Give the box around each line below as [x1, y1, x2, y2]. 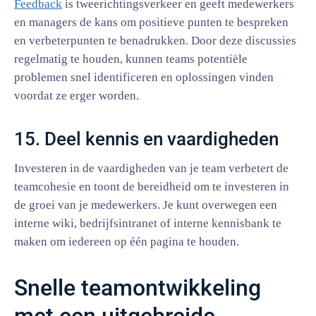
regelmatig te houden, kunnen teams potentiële [14, 52, 248, 66]
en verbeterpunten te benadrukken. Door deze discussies [14, 34, 296, 47]
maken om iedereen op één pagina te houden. [14, 235, 239, 248]
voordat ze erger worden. [14, 89, 139, 102]
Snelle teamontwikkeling [14, 274, 261, 301]
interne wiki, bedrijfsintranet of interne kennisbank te [14, 217, 281, 230]
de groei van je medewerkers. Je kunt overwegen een [14, 198, 277, 212]
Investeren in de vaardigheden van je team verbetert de [14, 162, 288, 175]
